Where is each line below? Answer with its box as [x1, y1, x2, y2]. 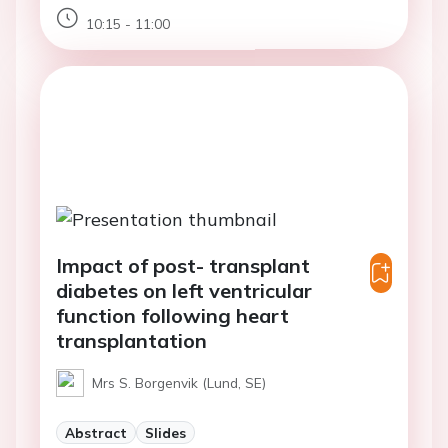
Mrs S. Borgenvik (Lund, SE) [92, 373, 266, 391]
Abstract [65, 423, 127, 441]
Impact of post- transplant [56, 252, 310, 278]
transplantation [56, 327, 207, 353]
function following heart [56, 302, 289, 328]
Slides [145, 423, 186, 441]
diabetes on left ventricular [56, 277, 312, 303]
